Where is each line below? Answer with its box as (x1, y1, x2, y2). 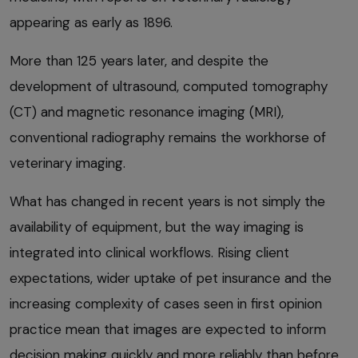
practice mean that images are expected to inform (10, 320, 326, 338)
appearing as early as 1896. (10, 13, 173, 31)
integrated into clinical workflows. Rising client (10, 243, 289, 261)
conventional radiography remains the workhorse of (10, 128, 326, 146)
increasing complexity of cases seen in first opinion (10, 294, 322, 312)
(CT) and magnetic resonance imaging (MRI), (10, 102, 284, 121)
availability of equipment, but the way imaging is (10, 217, 304, 236)
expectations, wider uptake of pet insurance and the (10, 268, 332, 287)
